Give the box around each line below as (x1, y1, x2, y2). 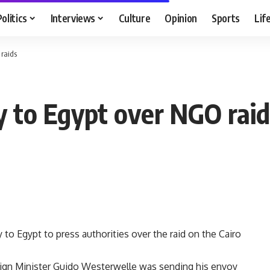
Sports (212, 11, 240, 25)
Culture (118, 11, 151, 25)
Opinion (165, 11, 198, 25)
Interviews (50, 11, 96, 25)
